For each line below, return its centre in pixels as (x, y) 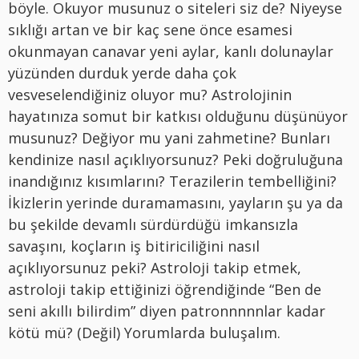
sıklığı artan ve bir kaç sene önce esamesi (150, 29)
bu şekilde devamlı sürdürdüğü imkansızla (153, 224)
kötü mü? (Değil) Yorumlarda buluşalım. (144, 332)
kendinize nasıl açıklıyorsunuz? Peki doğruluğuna (175, 159)
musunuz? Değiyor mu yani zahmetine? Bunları (169, 137)
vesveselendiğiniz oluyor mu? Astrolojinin (150, 94)
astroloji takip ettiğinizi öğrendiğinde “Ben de (165, 289)
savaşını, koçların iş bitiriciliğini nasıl (134, 246)
